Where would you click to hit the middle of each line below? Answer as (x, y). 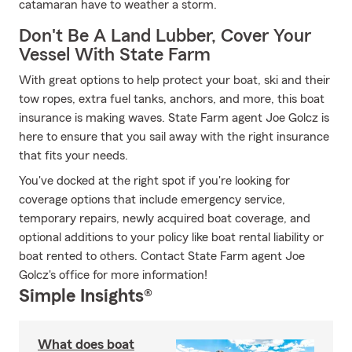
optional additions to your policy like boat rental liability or (171, 237)
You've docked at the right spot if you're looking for (154, 181)
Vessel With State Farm (115, 55)
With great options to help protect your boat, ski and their (174, 80)
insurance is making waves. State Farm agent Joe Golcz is (174, 118)
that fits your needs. (73, 156)
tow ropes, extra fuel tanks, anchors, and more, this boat (172, 99)
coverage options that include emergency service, (152, 200)
